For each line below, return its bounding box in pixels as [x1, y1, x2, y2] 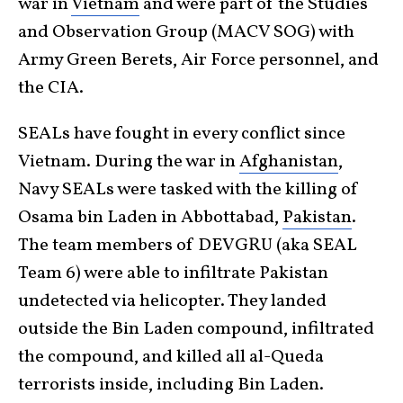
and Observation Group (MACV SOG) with [18, 20, 354, 45]
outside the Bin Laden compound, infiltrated [18, 317, 374, 342]
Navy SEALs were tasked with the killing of [18, 177, 359, 202]
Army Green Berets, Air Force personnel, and [18, 48, 379, 73]
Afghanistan [239, 149, 338, 175]
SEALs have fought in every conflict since [18, 121, 345, 147]
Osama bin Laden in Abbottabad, [18, 205, 282, 230]
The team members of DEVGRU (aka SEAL [18, 233, 357, 258]
